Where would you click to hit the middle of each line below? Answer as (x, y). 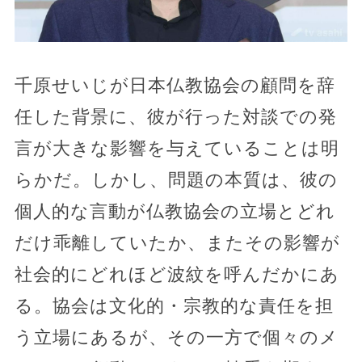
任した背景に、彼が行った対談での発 (175, 116)
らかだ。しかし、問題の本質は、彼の (176, 179)
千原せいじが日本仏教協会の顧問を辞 (175, 85)
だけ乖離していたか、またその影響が (177, 242)
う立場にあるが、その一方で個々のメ (176, 337)
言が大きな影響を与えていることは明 (177, 148)
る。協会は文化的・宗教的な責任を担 (174, 305)
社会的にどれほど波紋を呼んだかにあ (177, 274)
